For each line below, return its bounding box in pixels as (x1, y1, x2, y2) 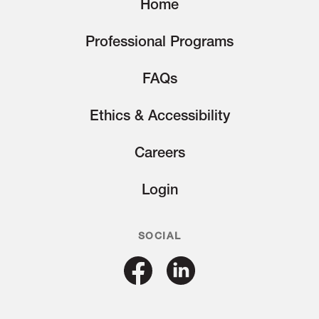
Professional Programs (85, 32, 234, 49)
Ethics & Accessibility (89, 106, 230, 123)
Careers (134, 143, 185, 160)
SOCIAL (137, 229, 182, 241)
